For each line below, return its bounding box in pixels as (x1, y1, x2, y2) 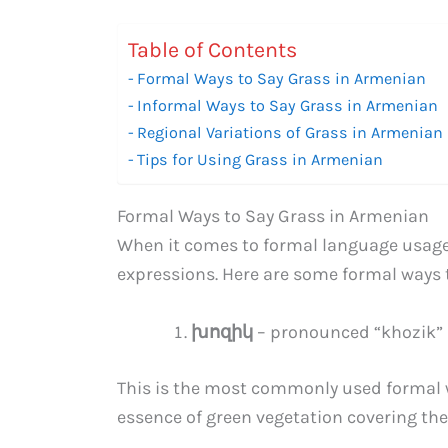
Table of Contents (128, 37, 297, 62)
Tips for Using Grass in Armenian (137, 149, 384, 169)
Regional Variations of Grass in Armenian (137, 122, 444, 142)
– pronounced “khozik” (253, 320, 443, 343)
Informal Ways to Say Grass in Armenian (137, 95, 439, 115)
